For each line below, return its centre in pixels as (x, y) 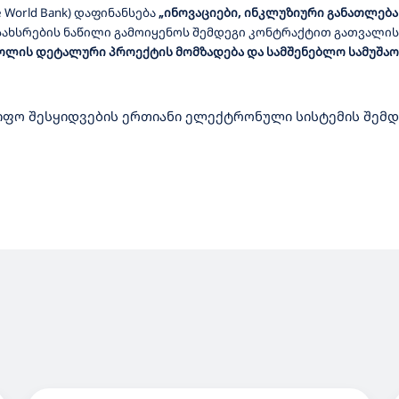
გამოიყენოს (152, 32)
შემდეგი (219, 32)
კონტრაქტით (290, 32)
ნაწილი (87, 32)
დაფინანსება (115, 12)
